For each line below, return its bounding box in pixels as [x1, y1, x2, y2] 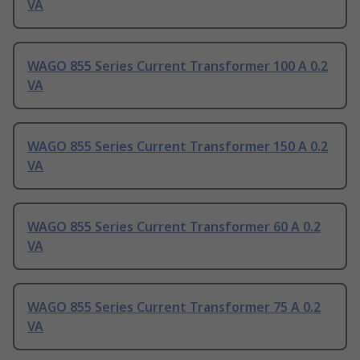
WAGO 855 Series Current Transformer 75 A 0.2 [27, 298, 321, 317]
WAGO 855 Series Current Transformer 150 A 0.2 [27, 137, 328, 156]
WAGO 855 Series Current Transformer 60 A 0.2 [27, 218, 321, 236]
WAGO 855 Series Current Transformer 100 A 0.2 [27, 57, 328, 76]
